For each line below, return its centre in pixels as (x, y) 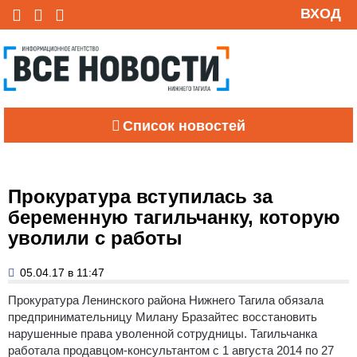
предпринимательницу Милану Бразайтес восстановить (163, 316)
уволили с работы (95, 237)
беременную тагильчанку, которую (174, 217)
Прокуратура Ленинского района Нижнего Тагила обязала (166, 300)
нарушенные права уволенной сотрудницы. (127, 333)
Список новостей (184, 126)
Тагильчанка (282, 333)
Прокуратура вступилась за (140, 196)
